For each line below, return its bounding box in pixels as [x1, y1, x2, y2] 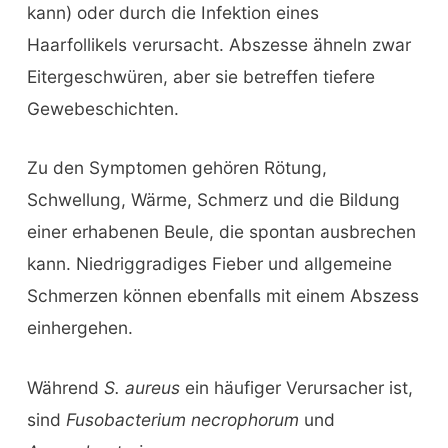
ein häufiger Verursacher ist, [184, 377, 413, 399]
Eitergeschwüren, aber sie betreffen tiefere [26, 65, 375, 87]
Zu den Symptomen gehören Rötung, [26, 157, 327, 179]
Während [26, 377, 104, 399]
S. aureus [103, 377, 185, 399]
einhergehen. [26, 317, 133, 339]
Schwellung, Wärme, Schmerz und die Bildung [26, 189, 400, 211]
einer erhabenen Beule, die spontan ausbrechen [26, 221, 416, 243]
